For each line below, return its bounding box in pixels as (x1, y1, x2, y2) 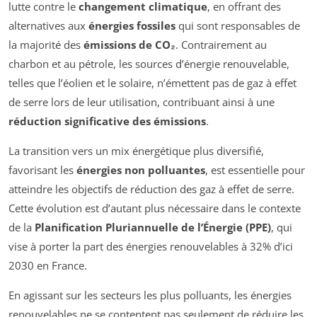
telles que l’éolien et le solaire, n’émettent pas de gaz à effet (8, 76, 296, 91)
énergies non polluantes (76, 163, 205, 178)
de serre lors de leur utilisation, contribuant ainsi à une (8, 95, 275, 110)
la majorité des (8, 38, 83, 52)
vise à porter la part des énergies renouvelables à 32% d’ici (8, 239, 293, 254)
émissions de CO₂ (83, 38, 175, 52)
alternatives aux (8, 18, 88, 33)
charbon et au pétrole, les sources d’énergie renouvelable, (8, 57, 289, 71)
